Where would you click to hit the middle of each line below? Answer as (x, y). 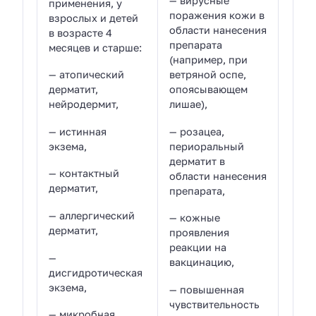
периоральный (207, 146)
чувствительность (215, 305)
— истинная (78, 131)
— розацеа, (197, 131)
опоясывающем (209, 90)
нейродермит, (84, 104)
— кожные (195, 218)
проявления (200, 233)
